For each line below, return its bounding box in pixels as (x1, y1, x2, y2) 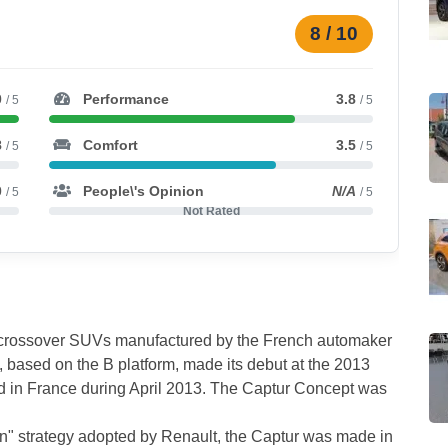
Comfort (79, 137, 138, 154)
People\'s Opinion (79, 183, 204, 200)
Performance (79, 91, 169, 108)
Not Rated (182, 204, 240, 219)
